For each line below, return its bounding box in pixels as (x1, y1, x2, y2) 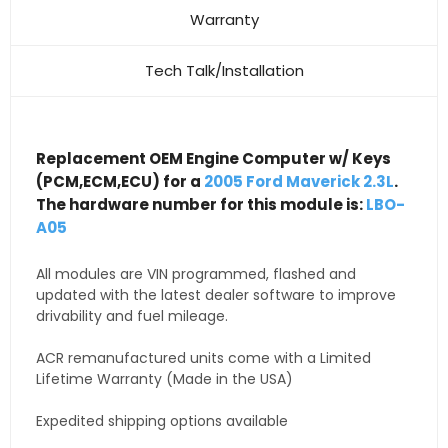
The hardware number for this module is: (36, 194, 366, 216)
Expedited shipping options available (36, 411, 288, 432)
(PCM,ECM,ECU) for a (36, 171, 204, 193)
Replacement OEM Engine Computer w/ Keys (36, 148, 391, 170)
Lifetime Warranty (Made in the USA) (36, 369, 293, 390)
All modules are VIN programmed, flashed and (36, 264, 356, 285)
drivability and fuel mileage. (36, 306, 228, 327)
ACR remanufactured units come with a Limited (36, 348, 371, 369)
